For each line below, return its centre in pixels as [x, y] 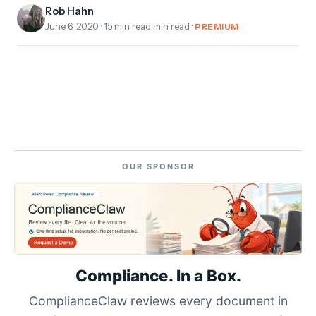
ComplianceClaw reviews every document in [158, 300]
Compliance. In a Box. [158, 275]
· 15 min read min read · [147, 26]
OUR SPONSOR [158, 166]
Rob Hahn [69, 11]
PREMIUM [217, 26]
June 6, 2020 [72, 26]
